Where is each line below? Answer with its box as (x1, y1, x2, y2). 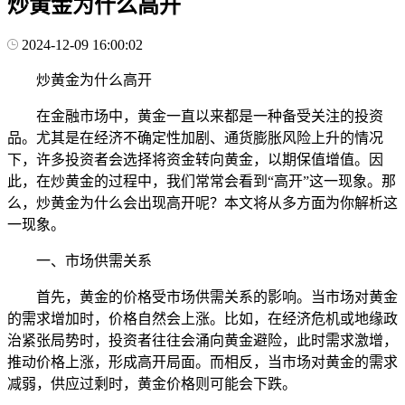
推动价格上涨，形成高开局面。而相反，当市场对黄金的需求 (7, 353, 398, 370)
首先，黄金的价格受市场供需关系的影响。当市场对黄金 (36, 288, 398, 305)
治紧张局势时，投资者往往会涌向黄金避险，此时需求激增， (7, 332, 398, 348)
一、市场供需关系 (36, 252, 152, 268)
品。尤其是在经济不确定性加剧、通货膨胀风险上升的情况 (7, 129, 383, 146)
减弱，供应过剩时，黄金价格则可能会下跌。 (7, 375, 297, 391)
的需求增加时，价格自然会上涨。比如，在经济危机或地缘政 (7, 310, 398, 326)
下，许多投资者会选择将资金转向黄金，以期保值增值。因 (7, 151, 383, 167)
